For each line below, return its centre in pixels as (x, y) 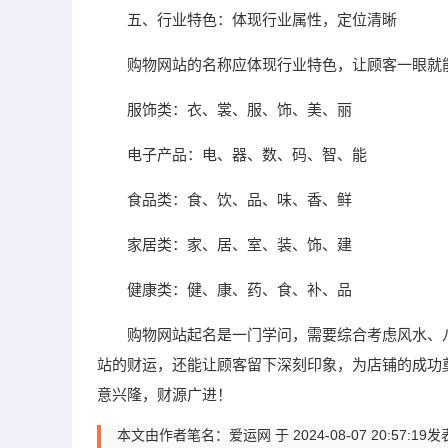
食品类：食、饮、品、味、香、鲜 (239, 199)
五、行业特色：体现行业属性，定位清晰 (262, 19)
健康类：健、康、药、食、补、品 (239, 289)
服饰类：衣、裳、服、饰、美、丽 (239, 109)
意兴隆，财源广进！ (164, 394)
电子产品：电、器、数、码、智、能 (247, 154)
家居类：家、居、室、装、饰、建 (239, 244)
